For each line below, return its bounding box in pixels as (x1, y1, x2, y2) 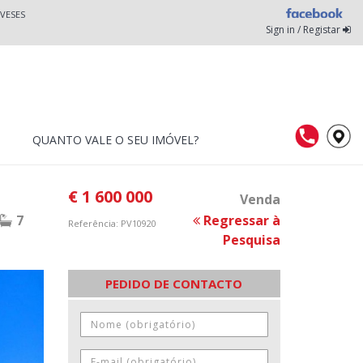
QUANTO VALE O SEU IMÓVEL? (32, 132, 199, 147)
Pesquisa (223, 231, 280, 249)
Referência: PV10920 (67, 217, 156, 229)
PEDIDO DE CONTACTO (105, 275, 243, 292)
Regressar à (200, 211, 280, 229)
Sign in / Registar (266, 23, 343, 36)
